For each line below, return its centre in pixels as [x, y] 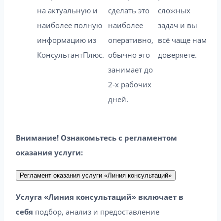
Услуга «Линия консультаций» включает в [100, 197]
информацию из [67, 40]
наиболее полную [70, 25]
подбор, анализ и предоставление [96, 211]
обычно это [129, 55]
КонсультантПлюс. [72, 55]
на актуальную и [67, 10]
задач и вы [178, 25]
